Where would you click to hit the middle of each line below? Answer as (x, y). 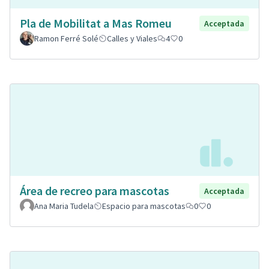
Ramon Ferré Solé (66, 38)
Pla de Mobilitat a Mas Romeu (96, 23)
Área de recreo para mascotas (95, 190)
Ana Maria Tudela (64, 206)
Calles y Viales (132, 38)
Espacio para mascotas (144, 206)
